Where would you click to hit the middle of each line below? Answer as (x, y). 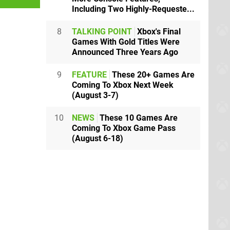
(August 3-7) (95, 95)
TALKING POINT (102, 31)
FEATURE (89, 74)
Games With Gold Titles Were (126, 42)
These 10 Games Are (138, 118)
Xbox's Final (158, 31)
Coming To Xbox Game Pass (124, 128)
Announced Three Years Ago (125, 52)
